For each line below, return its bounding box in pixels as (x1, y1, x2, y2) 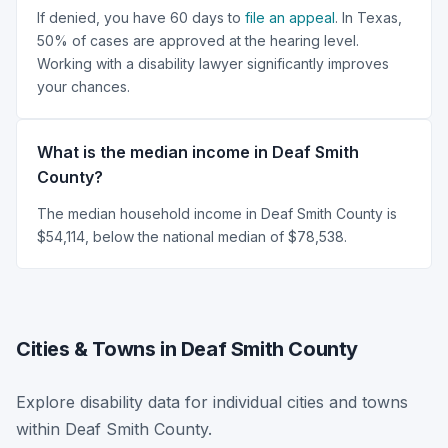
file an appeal (245, 8, 335, 26)
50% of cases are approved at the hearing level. (37, 31, 359, 49)
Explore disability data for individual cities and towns (16, 391, 408, 412)
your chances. (37, 77, 130, 95)
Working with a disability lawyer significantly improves (37, 54, 389, 72)
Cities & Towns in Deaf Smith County (16, 336, 358, 361)
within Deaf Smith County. (16, 418, 212, 439)
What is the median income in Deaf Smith (37, 141, 359, 162)
